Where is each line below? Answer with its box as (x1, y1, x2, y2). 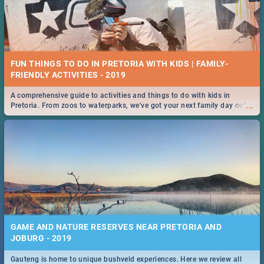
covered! (10, 111, 39, 120)
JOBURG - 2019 (10, 233, 72, 243)
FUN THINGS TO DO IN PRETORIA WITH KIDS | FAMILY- (10, 58, 229, 68)
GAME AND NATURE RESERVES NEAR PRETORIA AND (10, 222, 222, 232)
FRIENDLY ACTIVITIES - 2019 (10, 70, 126, 80)
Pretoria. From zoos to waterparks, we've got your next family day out (10, 101, 247, 110)
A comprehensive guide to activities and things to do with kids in (10, 91, 230, 100)
